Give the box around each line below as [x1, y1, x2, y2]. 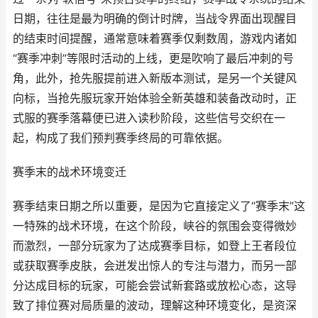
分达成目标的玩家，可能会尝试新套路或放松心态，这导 [13, 279, 297, 292]
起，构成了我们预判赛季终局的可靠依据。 [13, 131, 229, 145]
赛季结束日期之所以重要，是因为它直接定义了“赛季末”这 [13, 199, 305, 213]
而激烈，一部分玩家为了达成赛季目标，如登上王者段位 [13, 239, 297, 253]
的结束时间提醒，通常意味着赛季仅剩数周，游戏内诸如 [13, 32, 297, 45]
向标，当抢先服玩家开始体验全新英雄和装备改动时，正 [13, 92, 297, 105]
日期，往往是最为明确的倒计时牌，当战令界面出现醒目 [13, 12, 297, 26]
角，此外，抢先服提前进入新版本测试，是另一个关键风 [13, 72, 297, 85]
